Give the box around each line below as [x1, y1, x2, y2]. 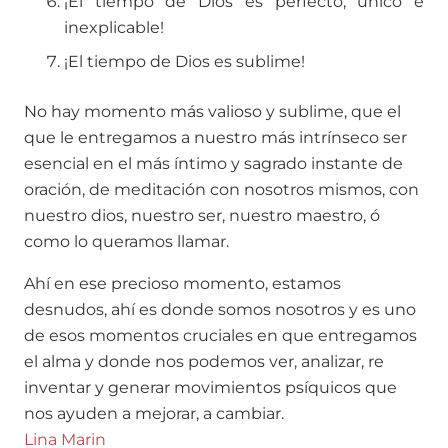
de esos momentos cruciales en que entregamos [24, 326, 417, 346]
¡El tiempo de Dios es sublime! [64, 52, 305, 72]
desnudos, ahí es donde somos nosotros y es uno [24, 300, 416, 320]
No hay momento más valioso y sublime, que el [24, 102, 401, 122]
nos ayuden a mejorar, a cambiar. [24, 404, 284, 424]
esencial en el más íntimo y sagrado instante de [24, 154, 403, 174]
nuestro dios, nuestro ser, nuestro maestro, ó [24, 206, 380, 226]
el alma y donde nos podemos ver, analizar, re [24, 352, 384, 372]
